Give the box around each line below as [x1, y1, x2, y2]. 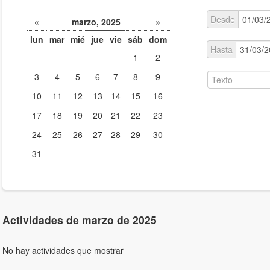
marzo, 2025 [72, 16, 121, 28]
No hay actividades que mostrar [2, 244, 124, 257]
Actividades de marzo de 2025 [2, 212, 157, 228]
